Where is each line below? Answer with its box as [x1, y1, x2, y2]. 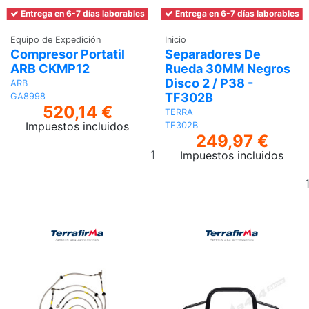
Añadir [176, 139, 210, 154]
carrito [176, 172, 210, 187]
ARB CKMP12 [10, 61, 90, 77]
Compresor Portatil [10, 47, 125, 62]
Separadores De [165, 47, 261, 62]
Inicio [165, 34, 186, 45]
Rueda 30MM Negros [165, 61, 290, 77]
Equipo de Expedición [10, 34, 101, 45]
